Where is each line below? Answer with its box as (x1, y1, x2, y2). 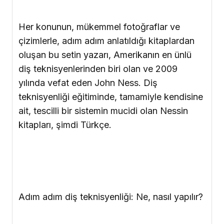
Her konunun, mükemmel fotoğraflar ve (18, 21, 180, 32)
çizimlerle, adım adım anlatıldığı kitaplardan (18, 35, 194, 46)
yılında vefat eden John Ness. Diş (18, 77, 157, 88)
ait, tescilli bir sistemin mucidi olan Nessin (18, 105, 188, 116)
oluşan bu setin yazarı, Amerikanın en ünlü (18, 49, 191, 60)
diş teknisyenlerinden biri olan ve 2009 (18, 63, 177, 74)
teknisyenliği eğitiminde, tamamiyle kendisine (18, 91, 203, 102)
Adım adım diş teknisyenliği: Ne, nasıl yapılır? (18, 191, 203, 202)
